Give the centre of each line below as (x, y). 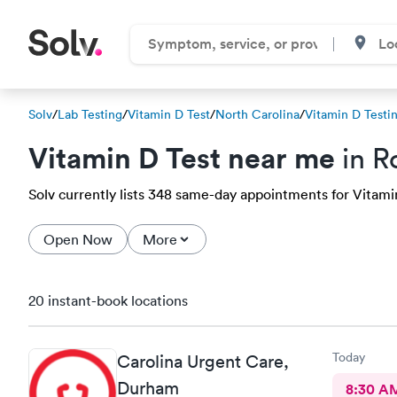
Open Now (78, 239)
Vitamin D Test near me (182, 157)
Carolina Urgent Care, (203, 361)
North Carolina (257, 114)
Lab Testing (90, 114)
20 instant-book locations (108, 300)
